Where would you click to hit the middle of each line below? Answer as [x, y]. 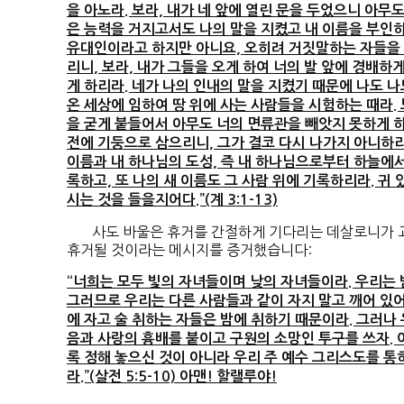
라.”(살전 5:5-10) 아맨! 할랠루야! [172, 377]
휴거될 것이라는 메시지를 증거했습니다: [189, 250]
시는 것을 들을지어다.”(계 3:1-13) [172, 200]
